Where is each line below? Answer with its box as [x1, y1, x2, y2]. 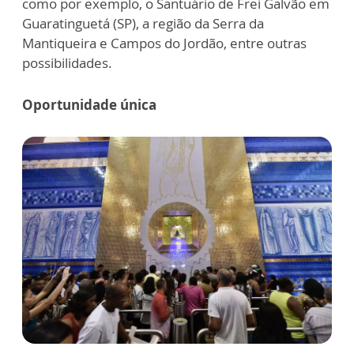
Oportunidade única [22, 96, 156, 115]
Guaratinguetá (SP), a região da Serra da [22, 14, 264, 33]
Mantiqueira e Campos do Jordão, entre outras [22, 34, 307, 53]
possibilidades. [22, 54, 112, 73]
